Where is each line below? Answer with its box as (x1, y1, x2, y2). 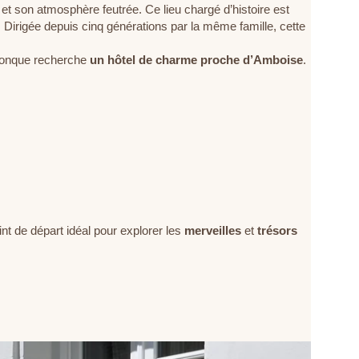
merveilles (184, 224, 241, 237)
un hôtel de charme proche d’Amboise (90, 53, 303, 67)
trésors (257, 224, 297, 237)
